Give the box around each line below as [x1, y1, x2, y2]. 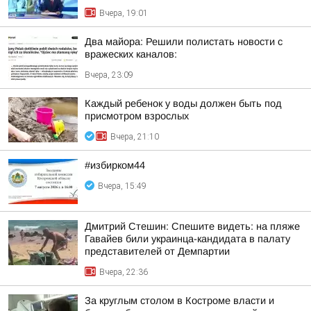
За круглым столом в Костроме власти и [85, 295, 274, 306]
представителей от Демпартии [85, 246, 230, 257]
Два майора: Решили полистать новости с [85, 36, 283, 47]
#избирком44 [85, 160, 145, 171]
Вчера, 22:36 [99, 267, 148, 277]
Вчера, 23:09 [85, 70, 133, 80]
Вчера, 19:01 [99, 8, 148, 18]
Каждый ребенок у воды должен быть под [85, 98, 282, 109]
